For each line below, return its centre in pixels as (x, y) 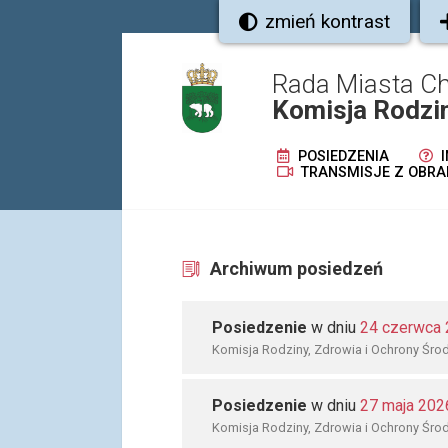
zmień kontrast (327, 21)
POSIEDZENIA (341, 156)
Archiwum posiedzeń (296, 268)
